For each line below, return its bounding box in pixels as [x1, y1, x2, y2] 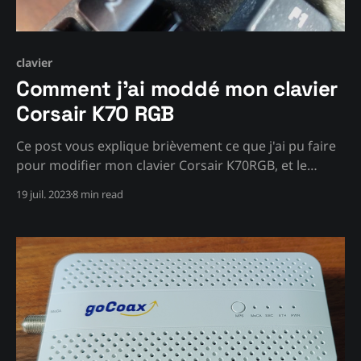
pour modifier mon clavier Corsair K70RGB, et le [16, 156, 307, 174]
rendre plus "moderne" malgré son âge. [16, 175, 259, 193]
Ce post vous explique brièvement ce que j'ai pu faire [16, 136, 336, 155]
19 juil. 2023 [16, 186, 71, 201]
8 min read [73, 186, 123, 201]
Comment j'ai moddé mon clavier [16, 74, 338, 102]
